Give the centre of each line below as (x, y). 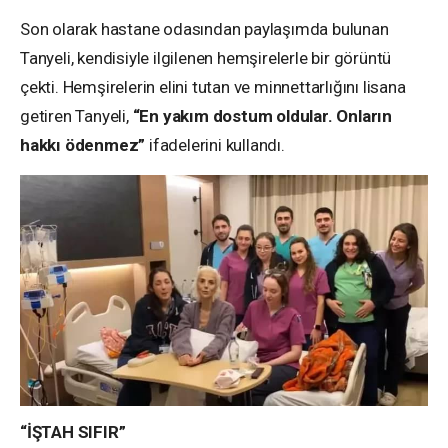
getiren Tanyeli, (76, 116)
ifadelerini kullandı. (217, 145)
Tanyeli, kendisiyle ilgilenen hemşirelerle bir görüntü (206, 58)
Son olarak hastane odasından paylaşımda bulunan (204, 29)
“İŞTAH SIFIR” (73, 432)
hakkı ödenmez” (85, 145)
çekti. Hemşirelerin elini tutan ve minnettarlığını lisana (213, 87)
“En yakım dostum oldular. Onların (262, 116)
